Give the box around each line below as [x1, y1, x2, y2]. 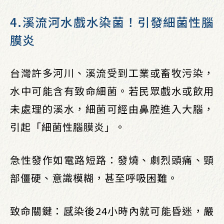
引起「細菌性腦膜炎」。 [10, 119, 125, 134]
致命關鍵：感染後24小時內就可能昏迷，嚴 [10, 203, 214, 218]
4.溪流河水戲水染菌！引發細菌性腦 [10, 13, 214, 30]
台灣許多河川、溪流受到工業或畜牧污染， [10, 65, 214, 80]
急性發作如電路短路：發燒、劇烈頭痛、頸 [10, 152, 214, 167]
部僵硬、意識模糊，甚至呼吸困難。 [10, 170, 178, 185]
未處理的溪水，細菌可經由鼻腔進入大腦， [10, 101, 214, 116]
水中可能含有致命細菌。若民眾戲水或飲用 [10, 83, 214, 98]
